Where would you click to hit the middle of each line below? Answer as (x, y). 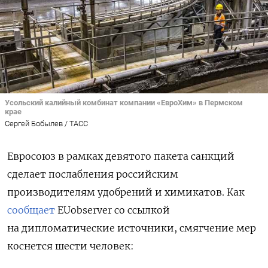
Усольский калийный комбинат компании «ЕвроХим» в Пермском (124, 102)
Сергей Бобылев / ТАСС (46, 124)
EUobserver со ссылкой (112, 210)
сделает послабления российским (93, 174)
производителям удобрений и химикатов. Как (126, 192)
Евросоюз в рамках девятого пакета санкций (121, 156)
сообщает (31, 210)
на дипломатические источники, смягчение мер (132, 228)
